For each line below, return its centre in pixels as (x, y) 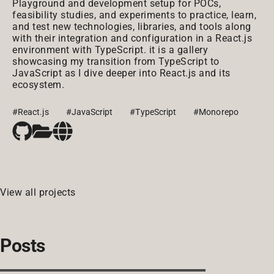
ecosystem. (38, 85)
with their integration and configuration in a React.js (132, 38)
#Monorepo (216, 112)
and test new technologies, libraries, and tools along (132, 27)
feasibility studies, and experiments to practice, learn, (134, 15)
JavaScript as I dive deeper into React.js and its (121, 73)
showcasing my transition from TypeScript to (116, 61)
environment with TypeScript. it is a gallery (110, 50)
